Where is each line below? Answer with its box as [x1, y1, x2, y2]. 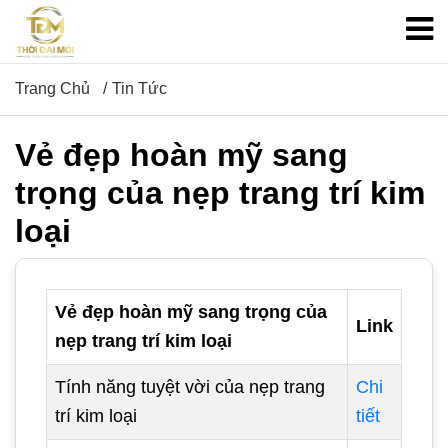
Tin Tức [112, 80, 167, 97]
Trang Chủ [15, 80, 90, 97]
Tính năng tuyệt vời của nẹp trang [55, 377, 325, 397]
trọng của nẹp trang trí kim [15, 175, 425, 211]
